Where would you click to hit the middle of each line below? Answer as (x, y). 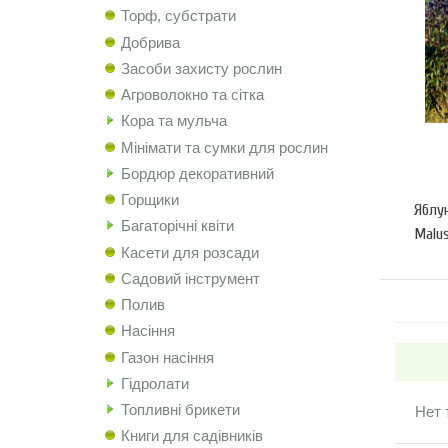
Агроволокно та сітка (192, 94)
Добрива (150, 42)
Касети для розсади (190, 252)
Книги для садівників (192, 436)
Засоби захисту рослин (201, 68)
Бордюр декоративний (197, 173)
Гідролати (155, 383)
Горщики (150, 199)
